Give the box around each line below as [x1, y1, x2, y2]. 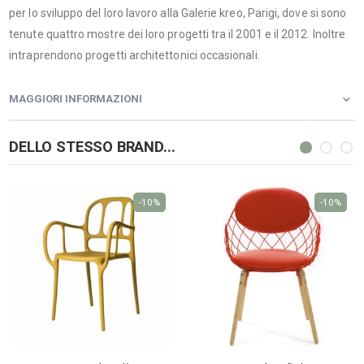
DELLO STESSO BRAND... [9, 138, 175, 156]
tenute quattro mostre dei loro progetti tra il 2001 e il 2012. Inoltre [9, 28, 346, 41]
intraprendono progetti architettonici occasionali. [9, 49, 260, 63]
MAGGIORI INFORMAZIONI [9, 93, 143, 106]
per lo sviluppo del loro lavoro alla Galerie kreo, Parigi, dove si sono [9, 6, 347, 20]
